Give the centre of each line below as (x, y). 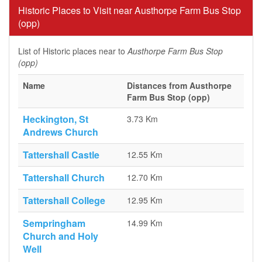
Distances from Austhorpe (179, 85)
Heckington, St (56, 119)
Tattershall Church (64, 177)
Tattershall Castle (61, 155)
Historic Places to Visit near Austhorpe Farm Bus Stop (130, 10)
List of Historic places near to (73, 51)
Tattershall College (64, 200)
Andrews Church (61, 132)
